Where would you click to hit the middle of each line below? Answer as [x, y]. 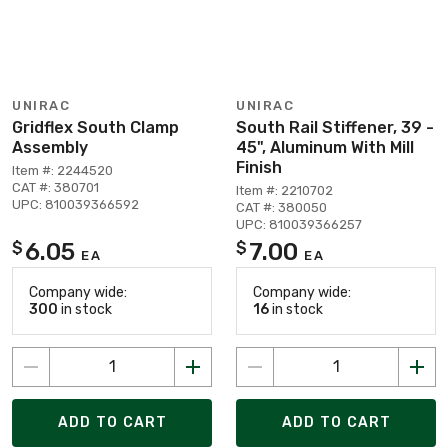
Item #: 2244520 [62, 170]
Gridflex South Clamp [95, 127]
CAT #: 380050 [281, 207]
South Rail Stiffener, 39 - [335, 127]
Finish [259, 167]
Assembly [50, 147]
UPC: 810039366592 [75, 204]
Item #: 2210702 [284, 190]
